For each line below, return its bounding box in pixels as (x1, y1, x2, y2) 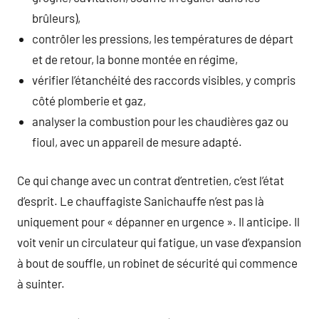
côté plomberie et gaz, (32, 93, 147, 108)
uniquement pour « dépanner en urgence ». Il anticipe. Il (17, 214, 300, 229)
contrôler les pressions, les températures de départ (32, 31, 294, 46)
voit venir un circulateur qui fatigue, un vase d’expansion (17, 235, 301, 249)
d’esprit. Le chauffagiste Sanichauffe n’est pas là (17, 194, 264, 208)
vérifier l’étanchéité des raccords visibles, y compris (32, 72, 296, 87)
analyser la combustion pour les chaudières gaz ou (32, 113, 289, 128)
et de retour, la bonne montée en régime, (32, 51, 239, 66)
